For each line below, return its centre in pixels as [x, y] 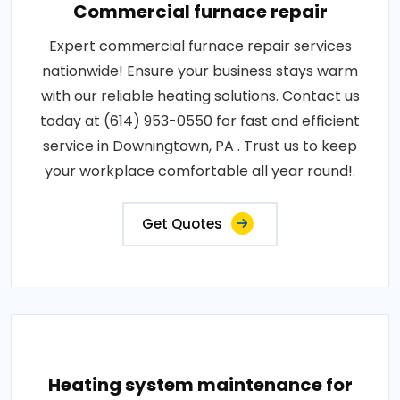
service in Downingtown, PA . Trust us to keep [200, 146]
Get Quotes [182, 224]
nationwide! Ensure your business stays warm [200, 71]
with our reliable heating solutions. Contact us [200, 96]
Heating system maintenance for [200, 385]
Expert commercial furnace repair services [200, 46]
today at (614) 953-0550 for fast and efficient [200, 121]
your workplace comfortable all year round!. [200, 171]
